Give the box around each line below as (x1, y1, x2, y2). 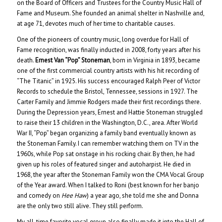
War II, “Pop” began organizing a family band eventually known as (16, 129, 196, 138)
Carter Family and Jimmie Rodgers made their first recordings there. (16, 98, 201, 107)
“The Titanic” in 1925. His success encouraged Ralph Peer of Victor (16, 77, 200, 86)
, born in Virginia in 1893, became (110, 56, 200, 65)
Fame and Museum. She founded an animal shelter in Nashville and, (16, 8, 204, 17)
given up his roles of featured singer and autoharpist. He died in (16, 160, 191, 169)
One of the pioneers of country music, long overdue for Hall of (16, 35, 189, 44)
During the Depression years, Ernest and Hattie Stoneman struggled (16, 108, 203, 117)
